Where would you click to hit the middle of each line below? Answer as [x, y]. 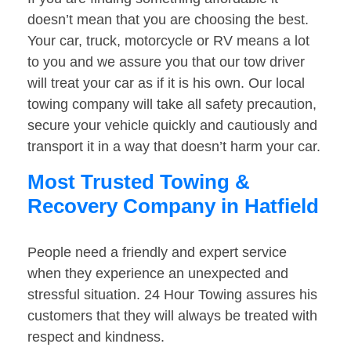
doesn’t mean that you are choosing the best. [168, 20]
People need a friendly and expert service [157, 253]
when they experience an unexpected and [158, 274]
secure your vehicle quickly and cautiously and [172, 126]
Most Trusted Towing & [139, 182]
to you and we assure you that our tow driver [166, 62]
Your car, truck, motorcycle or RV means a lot [168, 41]
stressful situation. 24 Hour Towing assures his [172, 295]
